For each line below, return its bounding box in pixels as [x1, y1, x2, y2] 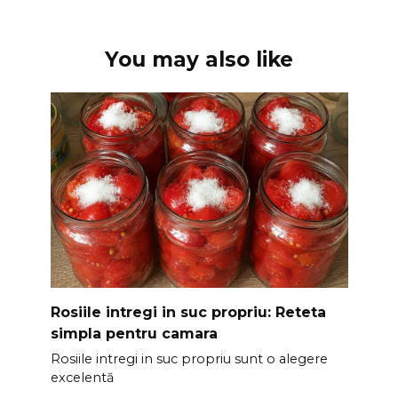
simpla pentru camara [50, 325, 218, 343]
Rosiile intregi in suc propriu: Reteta [50, 304, 326, 322]
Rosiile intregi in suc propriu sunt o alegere [50, 351, 328, 368]
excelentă [50, 370, 114, 386]
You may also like [105, 47, 293, 73]
